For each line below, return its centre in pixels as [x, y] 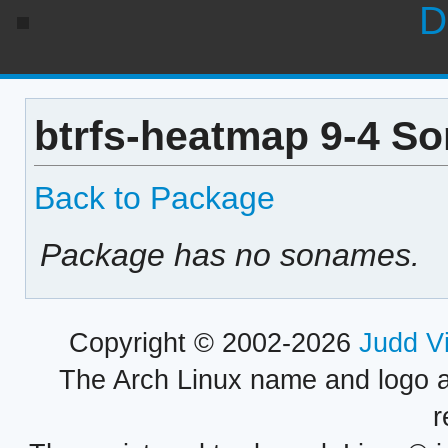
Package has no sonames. [230, 254]
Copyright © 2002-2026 [213, 343]
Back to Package [154, 197]
